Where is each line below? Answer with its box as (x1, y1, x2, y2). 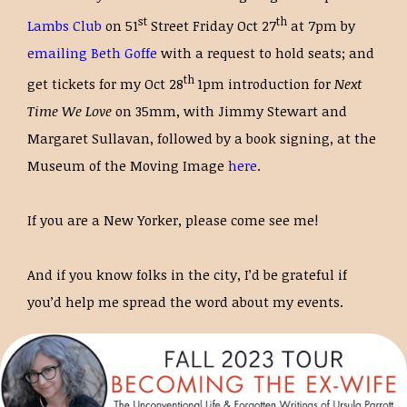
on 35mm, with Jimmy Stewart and (115, 102, 347, 120)
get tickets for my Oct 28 (27, 74, 184, 93)
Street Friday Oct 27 (147, 16, 276, 35)
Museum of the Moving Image (27, 156, 228, 174)
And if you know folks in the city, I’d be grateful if (27, 265, 347, 283)
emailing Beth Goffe (27, 44, 157, 62)
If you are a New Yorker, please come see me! (27, 211, 318, 229)
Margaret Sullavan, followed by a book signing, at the (27, 129, 376, 147)
